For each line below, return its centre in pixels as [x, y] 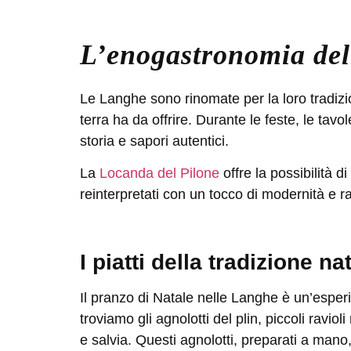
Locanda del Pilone [161, 174]
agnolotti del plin [207, 319]
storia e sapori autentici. [154, 141]
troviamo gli [118, 319]
